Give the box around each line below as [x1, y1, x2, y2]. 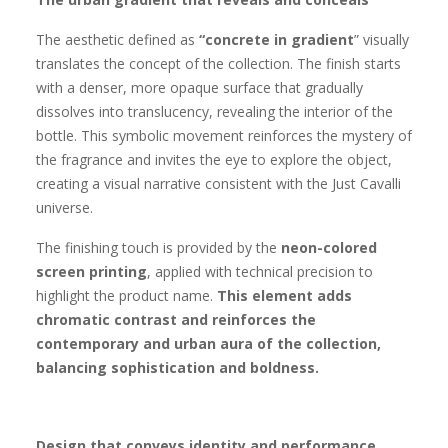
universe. [36, 198, 93, 217]
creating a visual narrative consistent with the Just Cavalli [36, 174, 401, 193]
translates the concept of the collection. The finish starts [36, 54, 401, 73]
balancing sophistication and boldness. [36, 358, 319, 377]
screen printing [36, 262, 147, 281]
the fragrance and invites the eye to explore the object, [36, 150, 392, 169]
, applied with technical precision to [147, 262, 373, 281]
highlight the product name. [36, 286, 217, 305]
